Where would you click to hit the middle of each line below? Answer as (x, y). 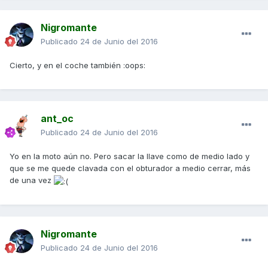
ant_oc (57, 119)
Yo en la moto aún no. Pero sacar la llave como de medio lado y (130, 156)
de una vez (32, 180)
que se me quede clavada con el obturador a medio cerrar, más (130, 168)
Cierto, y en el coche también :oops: (77, 66)
